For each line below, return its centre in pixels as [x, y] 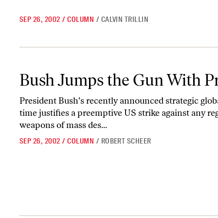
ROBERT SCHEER [126, 141]
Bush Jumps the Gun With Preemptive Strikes [88, 71]
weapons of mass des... [63, 125]
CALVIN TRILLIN [125, 19]
